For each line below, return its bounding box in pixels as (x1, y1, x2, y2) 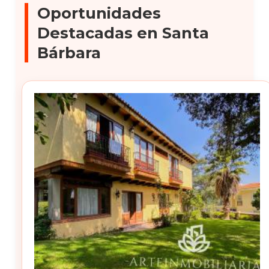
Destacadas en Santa (37, 23, 210, 42)
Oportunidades (37, 4, 162, 22)
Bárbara (37, 43, 101, 62)
